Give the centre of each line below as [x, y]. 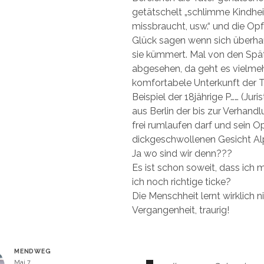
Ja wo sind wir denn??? [182, 154]
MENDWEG [32, 251]
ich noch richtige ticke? [181, 182]
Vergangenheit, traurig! [181, 210]
